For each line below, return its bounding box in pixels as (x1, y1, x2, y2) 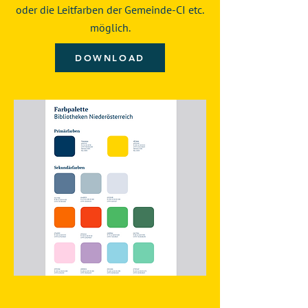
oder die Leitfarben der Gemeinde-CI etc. (16, 3, 204, 16)
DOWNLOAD (75, 52, 145, 63)
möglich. (89, 21, 131, 34)
